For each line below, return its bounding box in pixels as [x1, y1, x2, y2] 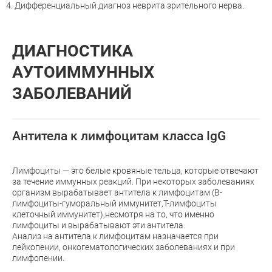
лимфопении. [12, 253, 64, 263]
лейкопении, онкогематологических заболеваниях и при [12, 242, 235, 252]
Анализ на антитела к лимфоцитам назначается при [12, 231, 219, 241]
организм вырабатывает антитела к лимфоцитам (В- [12, 187, 222, 197]
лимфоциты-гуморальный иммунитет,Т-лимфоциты [12, 198, 217, 208]
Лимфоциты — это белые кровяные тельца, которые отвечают [12, 165, 259, 175]
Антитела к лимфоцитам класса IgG [12, 129, 226, 143]
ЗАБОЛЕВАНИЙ [12, 84, 132, 103]
